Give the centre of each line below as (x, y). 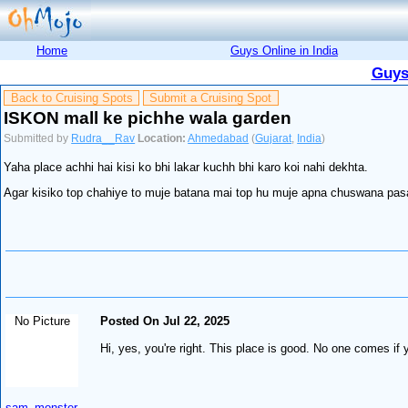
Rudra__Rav (103, 138)
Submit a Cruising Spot (211, 98)
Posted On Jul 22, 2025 (165, 321)
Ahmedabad (219, 138)
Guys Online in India (284, 50)
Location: (162, 138)
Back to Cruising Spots (71, 98)
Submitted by (38, 138)
